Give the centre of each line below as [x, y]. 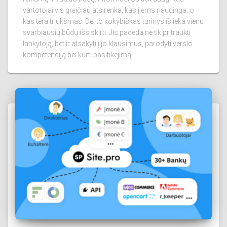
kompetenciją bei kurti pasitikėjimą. [78, 55]
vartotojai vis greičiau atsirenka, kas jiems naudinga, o [108, 10]
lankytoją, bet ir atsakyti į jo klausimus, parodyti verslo [108, 44]
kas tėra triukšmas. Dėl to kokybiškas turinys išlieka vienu [113, 22]
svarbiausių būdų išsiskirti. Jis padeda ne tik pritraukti [107, 33]
